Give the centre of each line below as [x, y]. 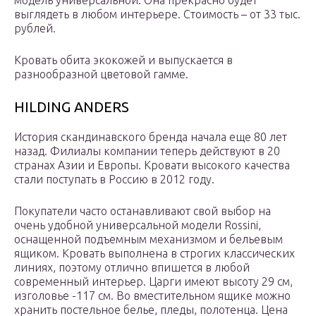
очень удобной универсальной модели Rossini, [138, 225]
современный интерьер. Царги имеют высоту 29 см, [153, 282]
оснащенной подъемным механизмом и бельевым [148, 239]
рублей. [35, 29]
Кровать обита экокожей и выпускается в [123, 60]
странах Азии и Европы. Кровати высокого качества [152, 165]
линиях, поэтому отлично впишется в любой [132, 268]
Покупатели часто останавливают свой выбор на [142, 211]
